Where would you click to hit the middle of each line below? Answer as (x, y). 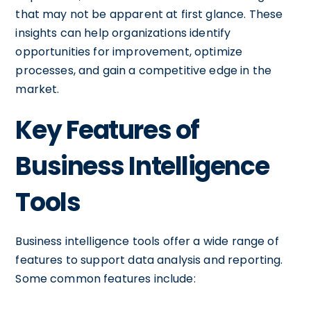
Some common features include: (106, 279)
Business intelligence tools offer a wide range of (147, 241)
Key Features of (107, 130)
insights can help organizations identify (123, 33)
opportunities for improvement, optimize (129, 52)
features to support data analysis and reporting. (149, 260)
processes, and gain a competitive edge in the (144, 70)
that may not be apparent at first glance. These (149, 14)
